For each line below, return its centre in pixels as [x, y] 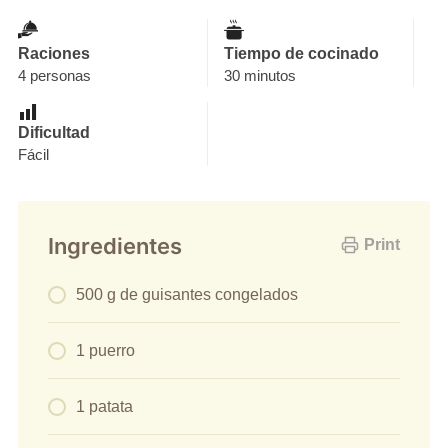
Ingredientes [114, 245]
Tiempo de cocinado [301, 53]
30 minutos [259, 75]
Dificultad [53, 132]
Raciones [53, 53]
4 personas [54, 75]
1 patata [104, 406]
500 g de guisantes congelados [186, 295]
